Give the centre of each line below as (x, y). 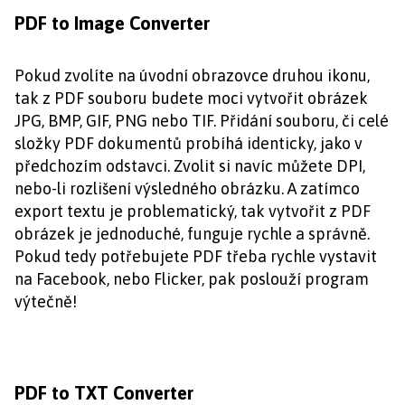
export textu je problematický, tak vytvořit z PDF (193, 211)
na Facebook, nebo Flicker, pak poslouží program (192, 279)
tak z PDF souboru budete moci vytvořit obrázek (191, 98)
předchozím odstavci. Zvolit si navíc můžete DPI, (190, 166)
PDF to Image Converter (112, 23)
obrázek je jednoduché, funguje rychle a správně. (192, 234)
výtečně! (46, 301)
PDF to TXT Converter (104, 393)
